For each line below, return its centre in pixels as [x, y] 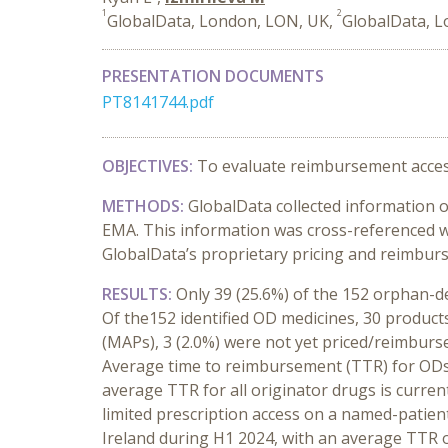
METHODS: [145, 206]
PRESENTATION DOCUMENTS [213, 76]
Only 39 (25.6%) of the [257, 294]
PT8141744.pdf [158, 102]
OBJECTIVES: [149, 166]
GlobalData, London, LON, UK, [222, 21]
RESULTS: [139, 294]
